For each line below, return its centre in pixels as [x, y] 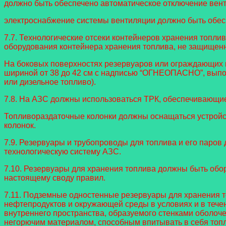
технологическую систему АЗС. [63, 152]
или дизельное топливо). [50, 82]
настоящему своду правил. [55, 178]
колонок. [20, 126]
